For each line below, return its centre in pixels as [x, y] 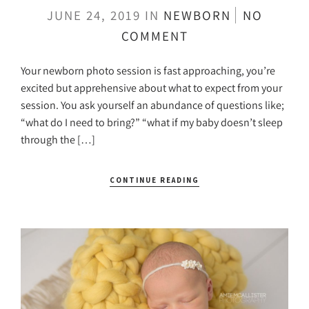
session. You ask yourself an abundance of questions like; [152, 105]
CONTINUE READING [154, 180]
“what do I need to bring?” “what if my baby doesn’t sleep [152, 122]
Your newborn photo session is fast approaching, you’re [148, 70]
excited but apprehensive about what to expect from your [151, 88]
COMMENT [154, 36]
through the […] [58, 139]
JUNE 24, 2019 [96, 15]
